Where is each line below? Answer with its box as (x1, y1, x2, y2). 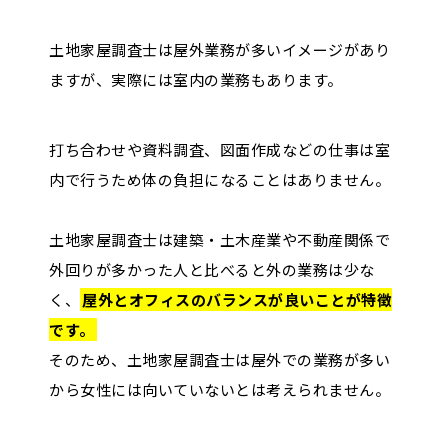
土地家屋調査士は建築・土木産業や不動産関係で (49, 229, 390, 251)
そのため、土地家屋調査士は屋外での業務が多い (49, 349, 390, 371)
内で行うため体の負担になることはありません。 (49, 169, 390, 191)
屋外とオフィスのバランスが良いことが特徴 (82, 289, 392, 311)
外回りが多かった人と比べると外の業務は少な (49, 259, 375, 281)
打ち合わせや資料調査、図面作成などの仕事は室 (49, 139, 390, 161)
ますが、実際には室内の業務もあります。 (49, 69, 343, 91)
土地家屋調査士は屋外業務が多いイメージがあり (49, 39, 390, 61)
